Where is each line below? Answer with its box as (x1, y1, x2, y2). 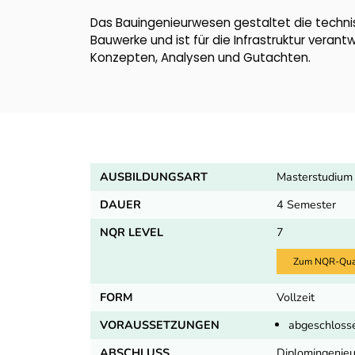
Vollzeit (277, 289, 315, 306)
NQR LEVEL (100, 223, 163, 240)
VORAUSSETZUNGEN (100, 317, 219, 334)
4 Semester (277, 196, 337, 212)
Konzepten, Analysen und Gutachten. (90, 49, 311, 67)
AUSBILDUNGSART (100, 168, 208, 185)
